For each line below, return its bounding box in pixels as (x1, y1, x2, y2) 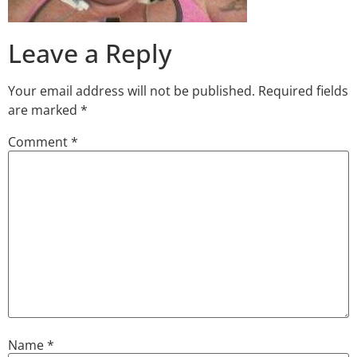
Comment (8, 133, 71, 151)
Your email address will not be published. (8, 82, 255, 100)
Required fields (258, 82, 348, 100)
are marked (8, 101, 80, 120)
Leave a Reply (8, 36, 172, 71)
